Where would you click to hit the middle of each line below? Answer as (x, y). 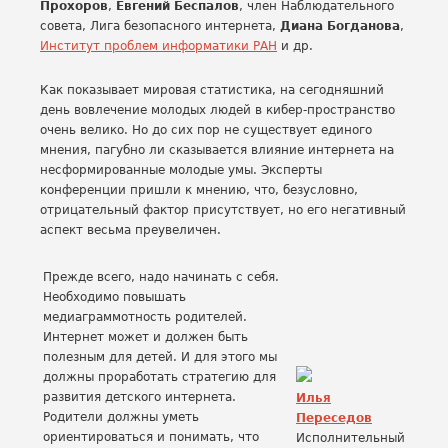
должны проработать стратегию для (159, 377)
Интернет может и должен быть (145, 337)
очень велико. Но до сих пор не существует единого (206, 130)
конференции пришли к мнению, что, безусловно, (199, 190)
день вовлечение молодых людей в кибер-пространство (217, 110)
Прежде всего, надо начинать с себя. (161, 277)
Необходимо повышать (114, 297)
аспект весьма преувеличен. (130, 230)
